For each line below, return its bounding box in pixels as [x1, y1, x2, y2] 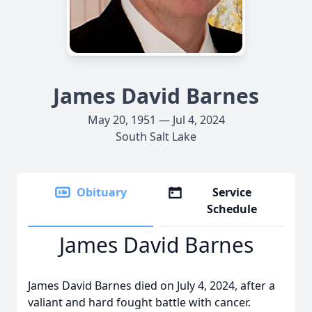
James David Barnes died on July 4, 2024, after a [28, 278, 275, 293]
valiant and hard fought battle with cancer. [28, 295, 251, 310]
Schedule [207, 201, 258, 217]
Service [212, 185, 252, 200]
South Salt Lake [116, 129, 196, 144]
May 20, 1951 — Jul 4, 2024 [87, 112, 225, 127]
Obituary [77, 185, 127, 200]
